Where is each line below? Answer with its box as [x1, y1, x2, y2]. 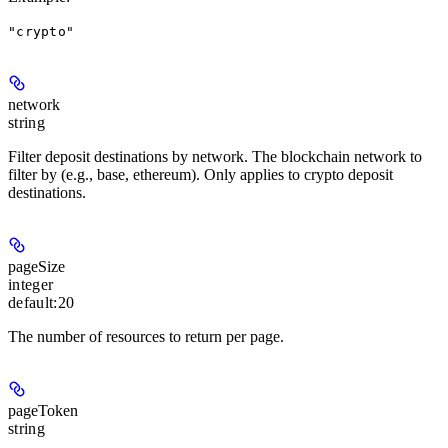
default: [8, 294, 58, 312]
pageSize [8, 258, 65, 276]
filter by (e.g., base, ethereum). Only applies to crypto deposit [8, 166, 393, 184]
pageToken [8, 402, 78, 420]
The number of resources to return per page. [8, 328, 284, 346]
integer [8, 276, 54, 294]
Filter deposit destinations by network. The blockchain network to [8, 148, 422, 166]
